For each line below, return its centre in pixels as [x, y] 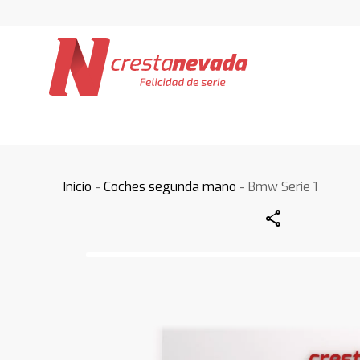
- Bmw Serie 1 [277, 187]
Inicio [78, 187]
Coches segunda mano [170, 187]
